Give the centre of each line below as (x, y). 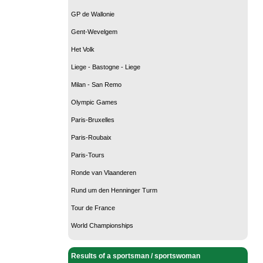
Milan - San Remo (96, 84)
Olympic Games (94, 102)
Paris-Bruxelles (93, 119)
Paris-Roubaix (91, 137)
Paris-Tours (88, 155)
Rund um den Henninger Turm (114, 190)
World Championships (102, 225)
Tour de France (93, 208)
